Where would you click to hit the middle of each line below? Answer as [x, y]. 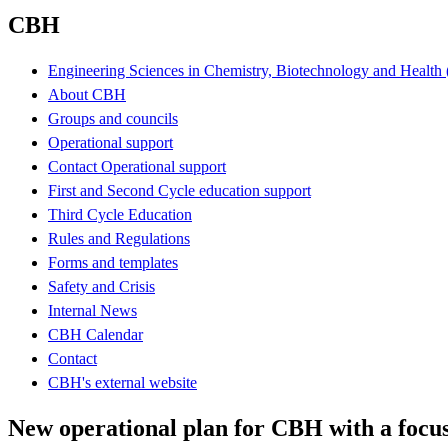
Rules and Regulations [119, 238]
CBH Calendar [95, 334]
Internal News [92, 310]
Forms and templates [113, 262]
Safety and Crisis [101, 286]
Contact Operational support [137, 166]
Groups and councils [113, 118]
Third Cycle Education [120, 214]
